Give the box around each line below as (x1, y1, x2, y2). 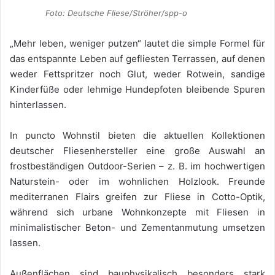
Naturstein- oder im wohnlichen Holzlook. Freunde (10, 176, 265, 188)
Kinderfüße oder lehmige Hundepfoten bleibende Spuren (10, 83, 265, 96)
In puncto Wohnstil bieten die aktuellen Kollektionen (10, 130, 265, 142)
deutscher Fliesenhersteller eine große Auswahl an (10, 145, 265, 157)
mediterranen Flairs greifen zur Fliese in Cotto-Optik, (10, 191, 265, 203)
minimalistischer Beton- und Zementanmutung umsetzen (10, 222, 265, 234)
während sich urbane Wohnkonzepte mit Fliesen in (10, 206, 265, 219)
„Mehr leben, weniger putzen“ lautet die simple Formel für (10, 37, 265, 50)
